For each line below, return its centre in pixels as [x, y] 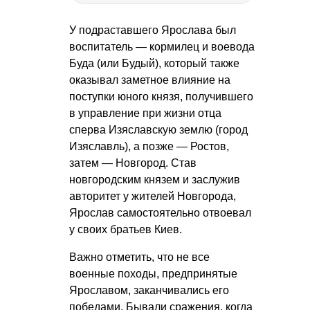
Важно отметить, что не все [139, 257]
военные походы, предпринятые [153, 273]
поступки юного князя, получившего [161, 96]
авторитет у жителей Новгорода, [153, 196]
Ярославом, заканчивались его [149, 290]
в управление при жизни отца [145, 113]
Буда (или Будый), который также [154, 63]
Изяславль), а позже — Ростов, [149, 146]
